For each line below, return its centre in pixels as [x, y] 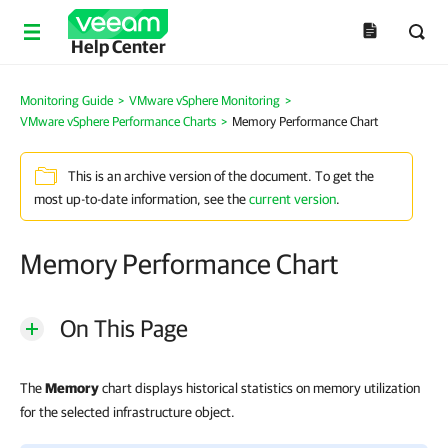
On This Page [124, 328]
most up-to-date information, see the [141, 199]
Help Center [118, 46]
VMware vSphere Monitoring [204, 100]
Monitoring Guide [66, 100]
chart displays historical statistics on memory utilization [259, 388]
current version [292, 199]
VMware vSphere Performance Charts [118, 121]
